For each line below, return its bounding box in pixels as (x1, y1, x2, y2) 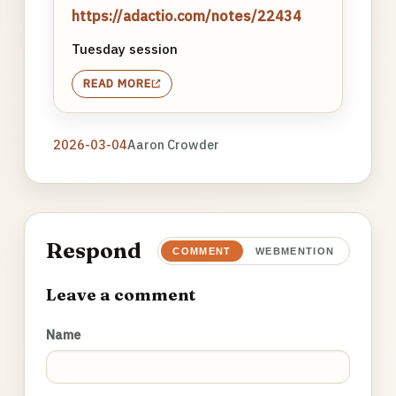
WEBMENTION (255, 246, 335, 256)
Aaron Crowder (126, 136, 219, 153)
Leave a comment (45, 285, 196, 305)
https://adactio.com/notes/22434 (71, 6, 301, 25)
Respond (45, 238, 141, 263)
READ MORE (82, 75, 152, 91)
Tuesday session (71, 39, 178, 57)
